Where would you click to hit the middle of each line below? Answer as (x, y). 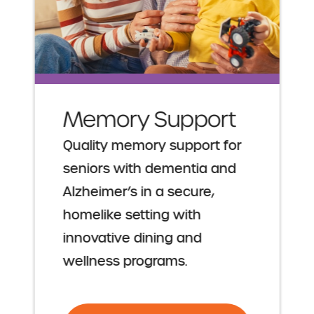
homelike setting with (132, 216)
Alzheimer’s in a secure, (138, 192)
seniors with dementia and (149, 169)
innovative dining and (132, 239)
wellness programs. (125, 262)
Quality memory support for (152, 146)
